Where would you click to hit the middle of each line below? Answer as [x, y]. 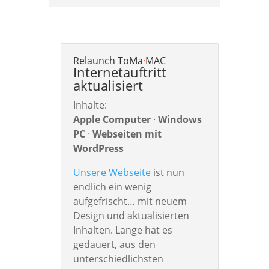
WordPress [98, 149]
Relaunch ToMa [108, 61]
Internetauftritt [119, 72]
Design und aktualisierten [131, 216]
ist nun [167, 173]
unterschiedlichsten [118, 259]
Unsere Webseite [112, 173]
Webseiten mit [127, 134]
